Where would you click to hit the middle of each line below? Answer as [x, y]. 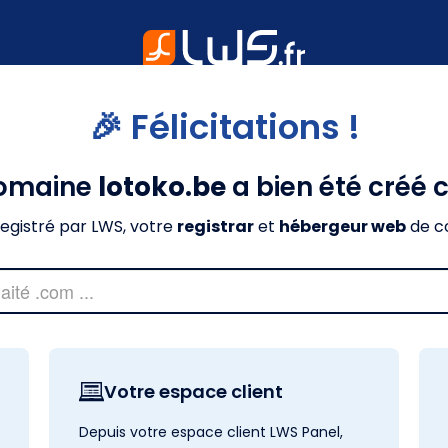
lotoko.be [161, 186]
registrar [215, 226]
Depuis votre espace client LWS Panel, [211, 431]
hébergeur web [342, 226]
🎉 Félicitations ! [224, 126]
